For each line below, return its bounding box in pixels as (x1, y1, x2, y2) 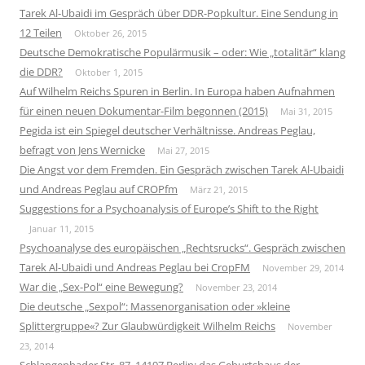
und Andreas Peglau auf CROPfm (20, 181, 178, 196)
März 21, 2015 (190, 182, 248, 196)
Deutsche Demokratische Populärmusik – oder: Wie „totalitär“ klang (20, 44, 345, 59)
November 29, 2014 (262, 261, 344, 274)
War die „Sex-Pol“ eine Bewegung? (20, 279, 183, 294)
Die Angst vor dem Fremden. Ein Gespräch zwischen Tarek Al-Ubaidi (20, 161, 344, 177)
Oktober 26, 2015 (74, 26, 147, 39)
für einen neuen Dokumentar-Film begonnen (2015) (20, 103, 268, 118)
